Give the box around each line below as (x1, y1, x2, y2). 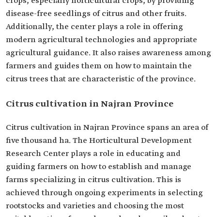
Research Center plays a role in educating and (6, 149, 181, 159)
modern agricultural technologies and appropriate (6, 35, 197, 45)
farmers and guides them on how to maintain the (6, 61, 192, 71)
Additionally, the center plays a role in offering (6, 22, 183, 32)
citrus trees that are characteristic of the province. (6, 74, 196, 84)
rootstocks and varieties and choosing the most (6, 201, 184, 211)
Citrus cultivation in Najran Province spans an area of (6, 123, 208, 133)
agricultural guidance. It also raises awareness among (6, 48, 211, 58)
